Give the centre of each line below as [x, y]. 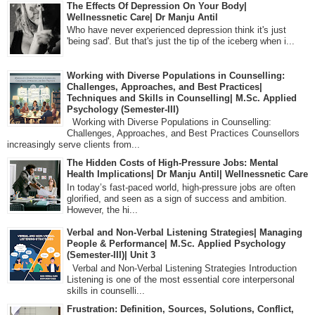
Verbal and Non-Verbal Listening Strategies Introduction [182, 268]
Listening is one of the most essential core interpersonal [181, 279]
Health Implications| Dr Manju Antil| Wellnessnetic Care [187, 174]
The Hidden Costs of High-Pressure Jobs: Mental [173, 163]
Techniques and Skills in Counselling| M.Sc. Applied [182, 98]
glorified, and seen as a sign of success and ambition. [177, 198]
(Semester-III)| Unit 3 [111, 255]
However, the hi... [102, 210]
